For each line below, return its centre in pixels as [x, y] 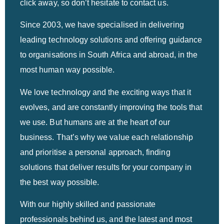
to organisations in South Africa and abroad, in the [109, 55]
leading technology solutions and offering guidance [111, 40]
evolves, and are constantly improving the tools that [111, 107]
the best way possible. [60, 182]
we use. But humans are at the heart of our [95, 122]
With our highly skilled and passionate [88, 204]
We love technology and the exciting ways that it [105, 92]
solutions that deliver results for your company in [106, 167]
